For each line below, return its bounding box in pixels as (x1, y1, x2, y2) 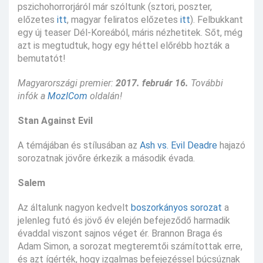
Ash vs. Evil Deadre (140, 140, 217, 151)
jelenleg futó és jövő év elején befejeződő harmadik (18, 215, 230, 227)
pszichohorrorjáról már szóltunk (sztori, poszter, (18, 1, 212, 13)
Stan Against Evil (18, 115, 93, 127)
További (188, 77, 223, 89)
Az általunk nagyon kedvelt (18, 202, 131, 214)
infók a (18, 90, 48, 102)
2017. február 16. (116, 77, 188, 89)
